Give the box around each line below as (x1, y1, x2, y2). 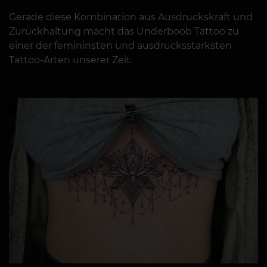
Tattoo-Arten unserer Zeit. (9, 54, 132, 66)
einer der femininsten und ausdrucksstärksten (9, 39, 232, 51)
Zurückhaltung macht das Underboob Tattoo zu (9, 25, 239, 37)
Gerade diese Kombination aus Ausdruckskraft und (9, 11, 253, 23)
